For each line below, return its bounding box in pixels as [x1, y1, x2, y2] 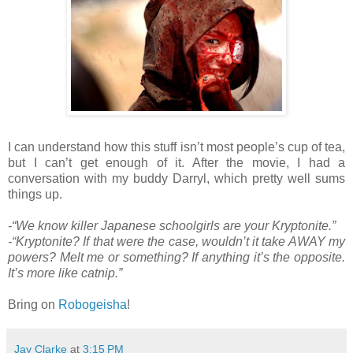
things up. [8, 187, 62, 201]
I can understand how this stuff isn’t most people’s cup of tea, [8, 139, 345, 154]
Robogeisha [58, 297, 127, 311]
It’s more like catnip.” [8, 266, 122, 280]
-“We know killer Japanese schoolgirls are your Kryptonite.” [8, 218, 336, 232]
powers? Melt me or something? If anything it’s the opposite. [8, 250, 345, 264]
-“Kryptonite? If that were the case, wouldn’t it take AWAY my [8, 234, 345, 248]
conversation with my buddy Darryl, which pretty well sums [8, 171, 345, 185]
